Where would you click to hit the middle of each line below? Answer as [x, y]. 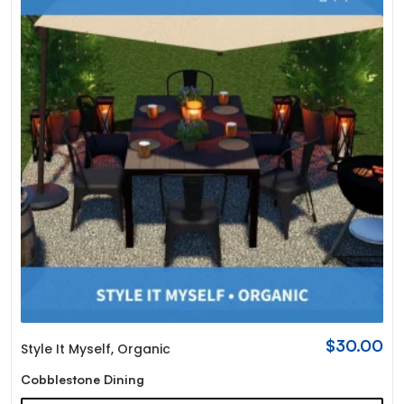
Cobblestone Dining [82, 379]
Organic [143, 349]
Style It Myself [65, 349]
